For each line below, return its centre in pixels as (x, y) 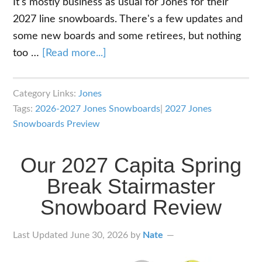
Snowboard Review (131, 207)
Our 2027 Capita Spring (131, 165)
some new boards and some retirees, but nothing (127, 36)
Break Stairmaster (131, 186)
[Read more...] (75, 53)
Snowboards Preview (57, 124)
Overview (129, 137)
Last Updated (42, 235)
